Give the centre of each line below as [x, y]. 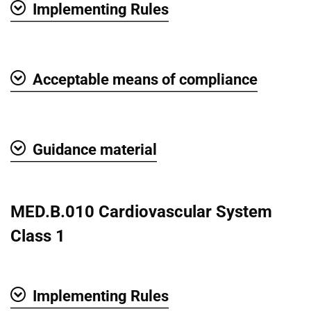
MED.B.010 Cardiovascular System [141, 211]
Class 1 [38, 236]
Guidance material [95, 149]
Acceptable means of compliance [145, 79]
